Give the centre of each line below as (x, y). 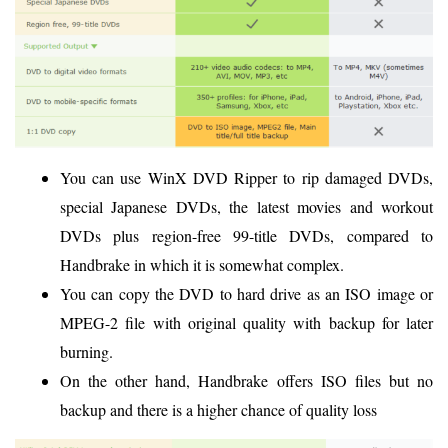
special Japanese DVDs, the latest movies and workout (246, 206)
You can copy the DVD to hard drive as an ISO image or (246, 293)
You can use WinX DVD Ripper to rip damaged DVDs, (246, 177)
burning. (86, 351)
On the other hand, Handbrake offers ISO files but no (246, 380)
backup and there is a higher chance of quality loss (218, 409)
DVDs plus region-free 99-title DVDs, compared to (246, 235)
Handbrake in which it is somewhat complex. (202, 264)
